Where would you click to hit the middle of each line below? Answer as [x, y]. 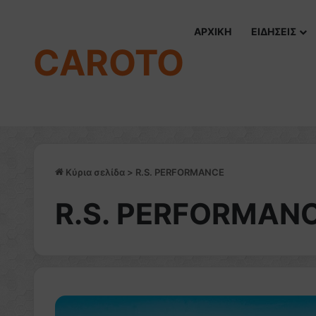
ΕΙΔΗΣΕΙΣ [274, 31]
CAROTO [109, 63]
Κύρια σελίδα [94, 172]
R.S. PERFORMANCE [180, 172]
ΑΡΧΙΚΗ [213, 31]
